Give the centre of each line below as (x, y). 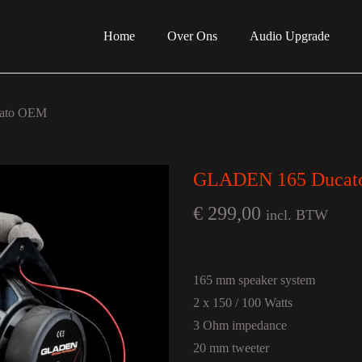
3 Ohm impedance (240, 325)
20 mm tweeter (231, 348)
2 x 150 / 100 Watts (243, 303)
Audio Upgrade (290, 36)
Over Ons (192, 36)
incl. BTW (297, 215)
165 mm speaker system (254, 280)
